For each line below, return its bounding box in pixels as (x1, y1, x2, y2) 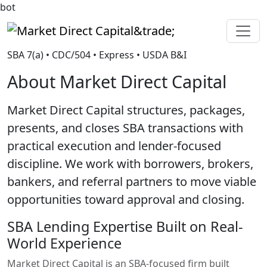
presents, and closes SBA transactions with (7, 120, 243, 136)
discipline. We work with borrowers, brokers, (7, 156, 253, 172)
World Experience (7, 234, 122, 253)
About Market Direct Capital (7, 70, 226, 93)
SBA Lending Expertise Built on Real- (7, 217, 243, 236)
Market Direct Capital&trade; (7, 30, 164, 47)
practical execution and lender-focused (7, 138, 221, 154)
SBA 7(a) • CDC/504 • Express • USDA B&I (7, 48, 187, 61)
